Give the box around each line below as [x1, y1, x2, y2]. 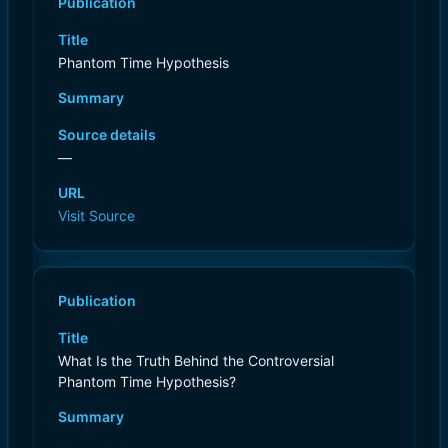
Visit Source [58, 206, 135, 224]
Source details [58, 125, 156, 143]
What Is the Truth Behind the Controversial [58, 351, 334, 369]
